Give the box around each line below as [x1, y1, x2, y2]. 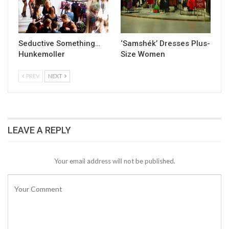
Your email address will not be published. [54, 157, 175, 166]
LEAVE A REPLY [8, 125, 71, 136]
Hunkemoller [18, 50, 65, 59]
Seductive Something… [18, 39, 100, 49]
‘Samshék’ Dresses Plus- [121, 39, 210, 49]
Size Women [121, 50, 165, 59]
